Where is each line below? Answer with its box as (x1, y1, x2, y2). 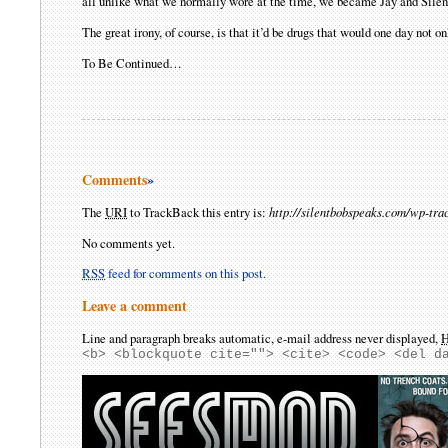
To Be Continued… (82, 53, 183, 72)
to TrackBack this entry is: (127, 202, 270, 221)
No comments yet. (82, 233, 176, 252)
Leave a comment (82, 295, 188, 317)
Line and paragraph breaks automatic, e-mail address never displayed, (82, 329, 442, 348)
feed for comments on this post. (105, 264, 267, 283)
